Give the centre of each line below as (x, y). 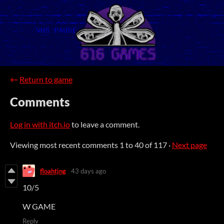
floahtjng (53, 171)
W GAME (39, 206)
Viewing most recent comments (65, 145)
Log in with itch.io (40, 124)
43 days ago (88, 171)
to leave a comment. (105, 124)
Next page (189, 145)
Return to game (46, 79)
